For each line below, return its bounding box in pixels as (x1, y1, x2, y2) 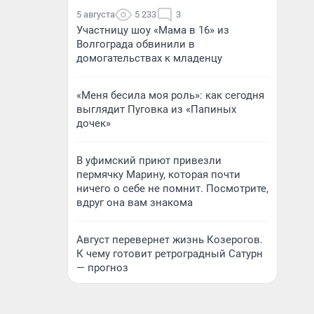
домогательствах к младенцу (76, 52, 222, 64)
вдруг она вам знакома (76, 196, 193, 209)
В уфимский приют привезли (76, 154, 221, 167)
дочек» (76, 117, 111, 130)
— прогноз (76, 261, 128, 274)
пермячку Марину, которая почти (76, 168, 240, 181)
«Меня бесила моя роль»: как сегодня (76, 89, 264, 102)
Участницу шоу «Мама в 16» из (76, 24, 229, 36)
